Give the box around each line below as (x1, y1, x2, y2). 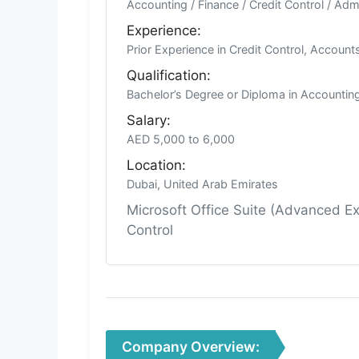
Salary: (127, 112, 171, 129)
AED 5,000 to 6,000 (127, 132, 235, 147)
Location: (127, 157, 186, 174)
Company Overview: (122, 338, 260, 356)
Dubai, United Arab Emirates (127, 177, 278, 192)
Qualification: (127, 67, 211, 84)
